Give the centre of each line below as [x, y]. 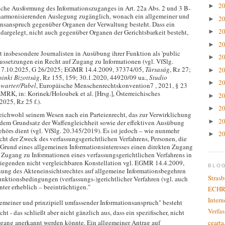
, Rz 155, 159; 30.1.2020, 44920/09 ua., [94, 77]
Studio [158, 77]
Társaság [157, 69]
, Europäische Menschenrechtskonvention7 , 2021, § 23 [112, 85]
